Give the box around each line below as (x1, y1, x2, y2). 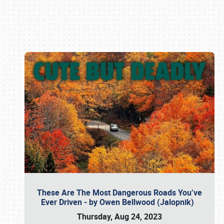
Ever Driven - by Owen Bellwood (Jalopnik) (41, 196, 198, 207)
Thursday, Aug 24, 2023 (77, 211, 162, 222)
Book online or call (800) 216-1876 (51, 108, 173, 119)
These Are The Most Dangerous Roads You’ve (37, 187, 202, 198)
